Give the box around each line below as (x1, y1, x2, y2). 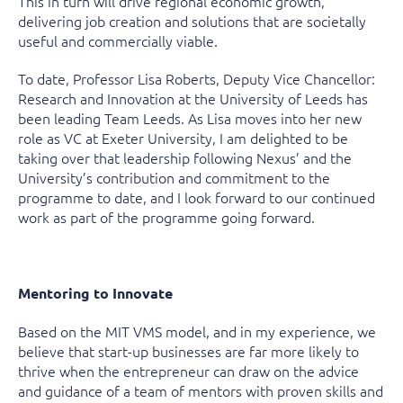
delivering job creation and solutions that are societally (18, 10, 366, 31)
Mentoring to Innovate (18, 282, 173, 302)
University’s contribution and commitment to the (18, 166, 330, 187)
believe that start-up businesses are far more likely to (18, 340, 359, 361)
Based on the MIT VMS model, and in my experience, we (18, 320, 376, 341)
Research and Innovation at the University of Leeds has (18, 87, 368, 108)
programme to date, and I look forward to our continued (18, 186, 375, 207)
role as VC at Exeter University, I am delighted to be (18, 127, 348, 148)
